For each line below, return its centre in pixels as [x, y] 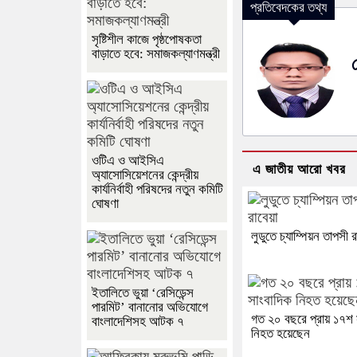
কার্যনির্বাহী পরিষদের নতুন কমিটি [157, 190]
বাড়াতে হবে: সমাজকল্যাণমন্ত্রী [156, 54]
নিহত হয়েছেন [280, 333]
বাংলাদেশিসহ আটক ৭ [138, 322]
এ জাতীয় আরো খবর [299, 169]
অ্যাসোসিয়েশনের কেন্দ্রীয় [145, 175]
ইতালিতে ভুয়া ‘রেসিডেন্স [143, 293]
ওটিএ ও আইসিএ [128, 161]
